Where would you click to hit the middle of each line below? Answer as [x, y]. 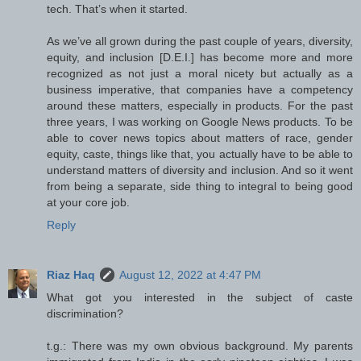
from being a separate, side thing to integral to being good [200, 187]
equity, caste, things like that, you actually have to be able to [200, 154]
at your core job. [88, 203]
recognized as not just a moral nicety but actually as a [200, 74]
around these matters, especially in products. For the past [200, 106]
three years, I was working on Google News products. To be [200, 122]
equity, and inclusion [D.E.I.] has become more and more [200, 58]
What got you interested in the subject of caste [200, 298]
